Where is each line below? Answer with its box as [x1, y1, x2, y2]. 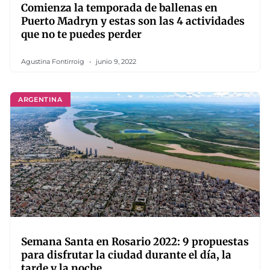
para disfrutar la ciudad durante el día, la [21, 248, 231, 262]
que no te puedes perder [21, 28, 142, 41]
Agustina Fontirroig [21, 57, 86, 66]
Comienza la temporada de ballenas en [21, 1, 218, 14]
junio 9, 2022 [94, 57, 136, 66]
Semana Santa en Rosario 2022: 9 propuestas [21, 235, 249, 248]
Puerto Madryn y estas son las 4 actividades [21, 14, 245, 28]
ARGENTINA [18, 95, 63, 104]
